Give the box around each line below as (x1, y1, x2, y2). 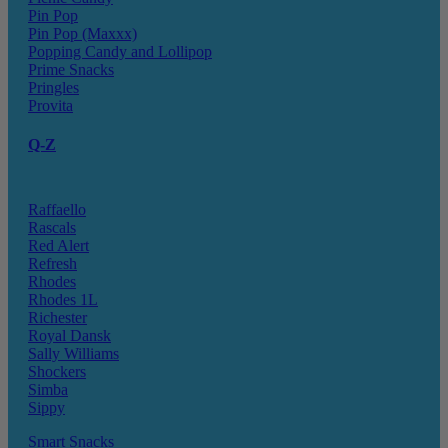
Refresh (28, 255, 77, 273)
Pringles (28, 78, 79, 96)
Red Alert (28, 237, 89, 255)
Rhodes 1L (28, 291, 98, 309)
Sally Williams (28, 345, 119, 363)
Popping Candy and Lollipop (28, 42, 212, 60)
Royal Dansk (28, 327, 111, 345)
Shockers (28, 363, 86, 381)
